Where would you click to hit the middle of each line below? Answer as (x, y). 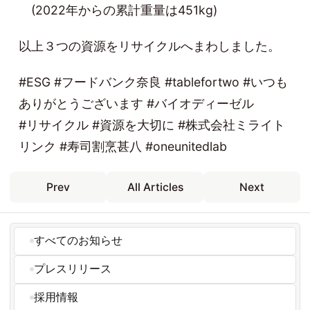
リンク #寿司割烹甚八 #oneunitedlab (123, 147)
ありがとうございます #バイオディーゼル (137, 104)
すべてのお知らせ (78, 240)
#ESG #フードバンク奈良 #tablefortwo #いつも (154, 82)
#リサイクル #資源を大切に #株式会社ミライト (152, 125)
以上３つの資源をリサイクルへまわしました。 (150, 46)
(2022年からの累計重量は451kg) (118, 10)
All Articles (155, 187)
